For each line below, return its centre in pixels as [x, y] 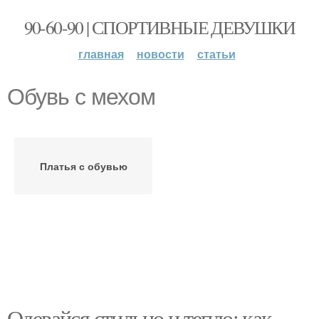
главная [101, 54]
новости [160, 54]
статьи [216, 54]
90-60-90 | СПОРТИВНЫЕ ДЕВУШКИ [159, 27]
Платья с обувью [83, 166]
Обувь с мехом [81, 97]
